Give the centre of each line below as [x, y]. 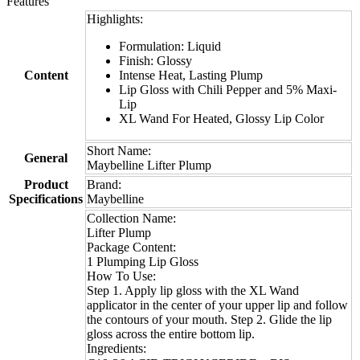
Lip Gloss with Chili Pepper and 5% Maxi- [228, 90]
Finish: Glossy [155, 61]
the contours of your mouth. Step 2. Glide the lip [209, 320]
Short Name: [119, 151]
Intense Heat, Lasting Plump [191, 76]
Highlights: [115, 19]
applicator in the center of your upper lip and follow [217, 305]
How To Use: [121, 276]
